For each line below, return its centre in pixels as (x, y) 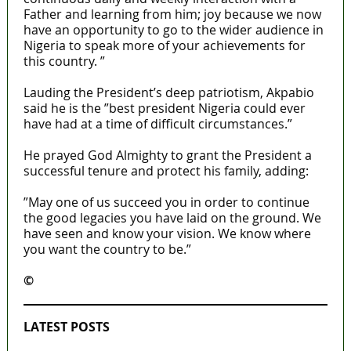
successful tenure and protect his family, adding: (166, 170)
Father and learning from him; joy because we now (172, 14)
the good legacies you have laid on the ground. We (172, 217)
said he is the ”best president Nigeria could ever (164, 108)
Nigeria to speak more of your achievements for (164, 45)
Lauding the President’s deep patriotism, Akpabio (168, 92)
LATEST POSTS (66, 326)
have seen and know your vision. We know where (167, 233)
